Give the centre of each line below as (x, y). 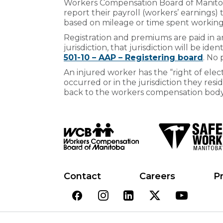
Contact (82, 176)
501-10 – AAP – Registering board (133, 57)
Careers (158, 176)
